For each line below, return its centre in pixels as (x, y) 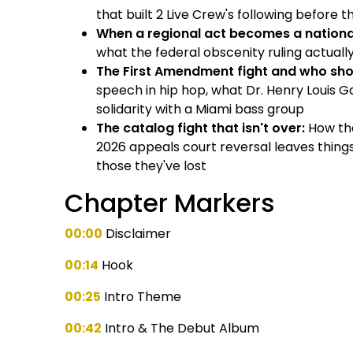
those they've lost (152, 165)
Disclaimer (137, 233)
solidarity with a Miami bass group (201, 109)
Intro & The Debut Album (181, 328)
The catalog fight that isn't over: (201, 128)
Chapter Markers (170, 203)
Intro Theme (141, 296)
